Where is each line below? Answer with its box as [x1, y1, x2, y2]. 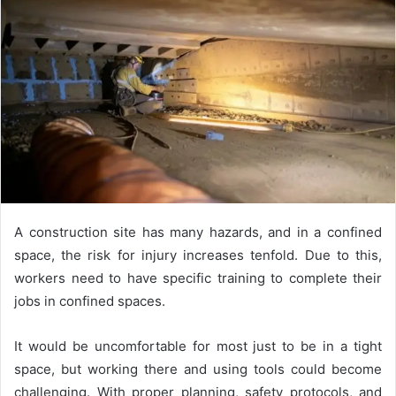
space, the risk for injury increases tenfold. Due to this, [14, 246, 382, 263]
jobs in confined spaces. [14, 292, 165, 309]
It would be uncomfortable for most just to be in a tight [14, 337, 382, 354]
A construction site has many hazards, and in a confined [14, 223, 382, 240]
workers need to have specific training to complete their [14, 269, 382, 286]
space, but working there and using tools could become [14, 360, 382, 377]
